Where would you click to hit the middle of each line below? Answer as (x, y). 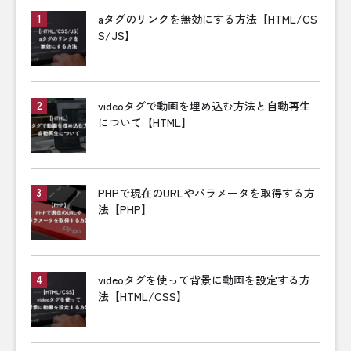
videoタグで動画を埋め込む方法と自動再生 (204, 106)
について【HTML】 (145, 123)
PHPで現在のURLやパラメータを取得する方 (206, 193)
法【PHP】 (125, 210)
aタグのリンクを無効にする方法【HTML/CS (208, 19)
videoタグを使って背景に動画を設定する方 (204, 280)
